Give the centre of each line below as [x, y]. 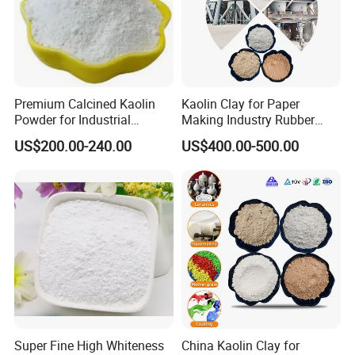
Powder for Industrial [73, 119]
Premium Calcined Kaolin [85, 103]
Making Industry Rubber [248, 119]
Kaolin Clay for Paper [240, 103]
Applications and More [78, 135]
